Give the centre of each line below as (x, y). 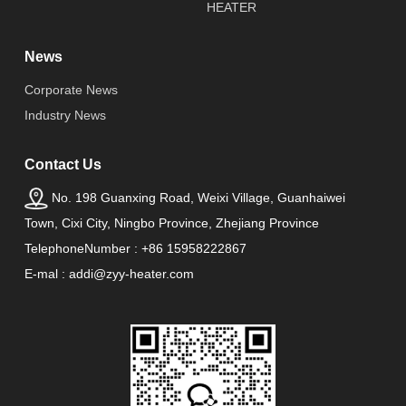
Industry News (65, 116)
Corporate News (71, 90)
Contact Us (63, 165)
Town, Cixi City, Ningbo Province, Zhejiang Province (171, 222)
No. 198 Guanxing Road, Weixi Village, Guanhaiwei (198, 197)
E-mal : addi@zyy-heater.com (109, 273)
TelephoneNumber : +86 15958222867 (135, 248)
